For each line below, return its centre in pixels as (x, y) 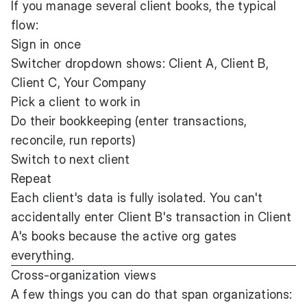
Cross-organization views (84, 275)
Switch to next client (71, 159)
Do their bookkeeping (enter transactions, (129, 121)
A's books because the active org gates (124, 236)
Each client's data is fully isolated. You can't (137, 197)
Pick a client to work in (76, 101)
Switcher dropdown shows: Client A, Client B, (140, 63)
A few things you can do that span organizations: (152, 294)
